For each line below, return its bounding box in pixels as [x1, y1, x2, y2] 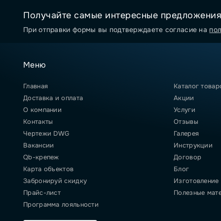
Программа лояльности [23, 200, 99, 209]
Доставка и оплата [23, 94, 83, 102]
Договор [174, 153, 202, 161]
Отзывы [174, 117, 198, 126]
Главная [23, 82, 48, 90]
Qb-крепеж [23, 153, 59, 161]
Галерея [174, 129, 199, 138]
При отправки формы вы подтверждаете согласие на [23, 25, 210, 34]
